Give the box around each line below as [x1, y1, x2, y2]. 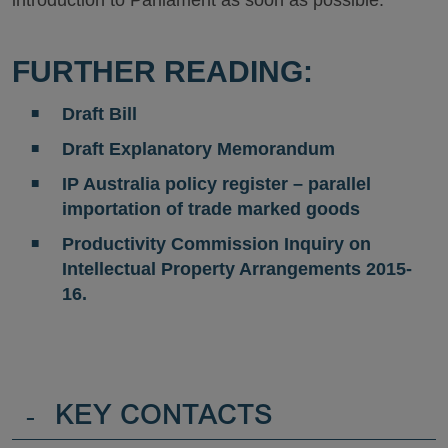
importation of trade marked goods [61, 199, 360, 219]
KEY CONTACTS [55, 404, 273, 432]
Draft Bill [61, 104, 137, 124]
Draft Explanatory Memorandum [61, 139, 335, 159]
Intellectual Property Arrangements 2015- [61, 259, 412, 279]
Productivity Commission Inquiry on [61, 234, 371, 254]
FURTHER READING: [12, 55, 313, 88]
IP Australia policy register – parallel [61, 174, 371, 194]
